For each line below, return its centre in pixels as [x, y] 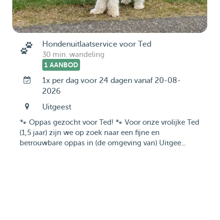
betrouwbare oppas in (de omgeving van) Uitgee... [103, 143]
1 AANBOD [61, 65]
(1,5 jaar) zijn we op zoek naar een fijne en [90, 133]
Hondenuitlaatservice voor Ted [96, 44]
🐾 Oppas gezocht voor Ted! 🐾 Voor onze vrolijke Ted [110, 123]
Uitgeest [56, 107]
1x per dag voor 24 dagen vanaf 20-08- [111, 81]
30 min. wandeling [73, 55]
